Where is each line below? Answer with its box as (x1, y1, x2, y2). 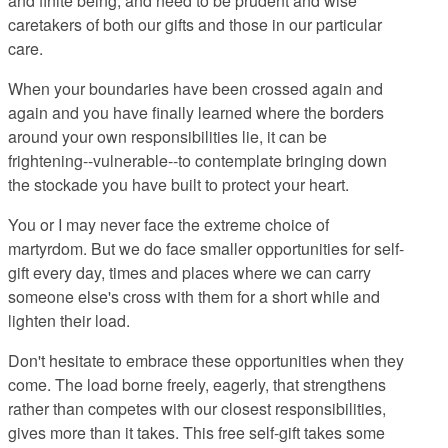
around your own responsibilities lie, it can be (8, 125, 327, 149)
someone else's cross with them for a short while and (8, 285, 380, 309)
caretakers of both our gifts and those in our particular (8, 13, 382, 37)
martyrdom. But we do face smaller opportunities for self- (8, 237, 404, 261)
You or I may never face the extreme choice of (8, 213, 329, 237)
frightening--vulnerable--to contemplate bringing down (8, 149, 387, 173)
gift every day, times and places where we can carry (8, 261, 371, 285)
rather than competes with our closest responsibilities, (8, 397, 386, 421)
